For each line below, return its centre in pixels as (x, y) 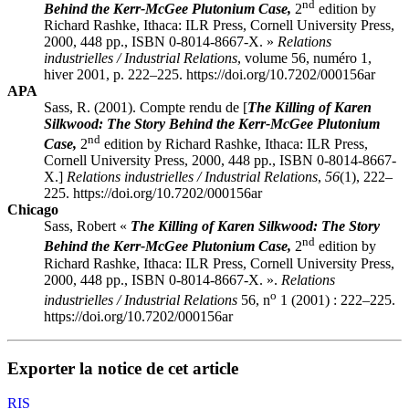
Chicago (33, 210)
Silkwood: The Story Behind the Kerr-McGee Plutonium (212, 123)
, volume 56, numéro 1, (304, 58)
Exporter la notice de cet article (123, 368)
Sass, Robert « (87, 226)
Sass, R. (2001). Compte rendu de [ (146, 107)
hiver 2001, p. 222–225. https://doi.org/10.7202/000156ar (210, 74)
